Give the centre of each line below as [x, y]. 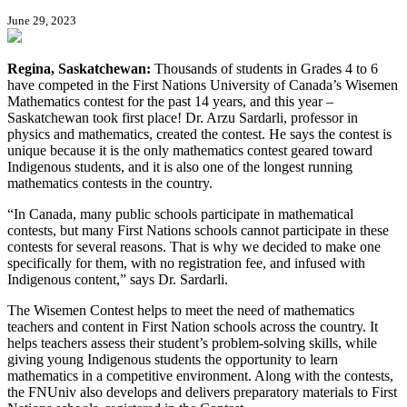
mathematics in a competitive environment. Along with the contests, [200, 375]
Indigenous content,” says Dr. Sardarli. [118, 279]
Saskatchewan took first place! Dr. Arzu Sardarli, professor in [183, 117]
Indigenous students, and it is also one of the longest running [180, 166]
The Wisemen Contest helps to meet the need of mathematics [181, 310]
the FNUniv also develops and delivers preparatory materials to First [202, 392]
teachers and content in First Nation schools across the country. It [193, 326]
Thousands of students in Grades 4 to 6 [266, 68]
